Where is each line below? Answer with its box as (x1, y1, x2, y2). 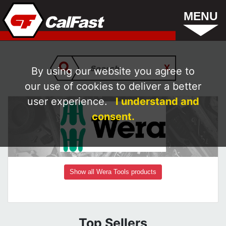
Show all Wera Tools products (70, 168, 156, 176)
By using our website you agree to (31, 65, 195, 77)
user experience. (27, 95, 110, 107)
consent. (91, 110, 135, 123)
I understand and (115, 95, 199, 107)
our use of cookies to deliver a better (25, 80, 201, 92)
